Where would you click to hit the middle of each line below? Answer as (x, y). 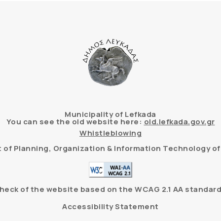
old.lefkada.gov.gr (179, 122)
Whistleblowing (110, 133)
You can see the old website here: (75, 122)
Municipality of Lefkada (110, 114)
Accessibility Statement (110, 206)
